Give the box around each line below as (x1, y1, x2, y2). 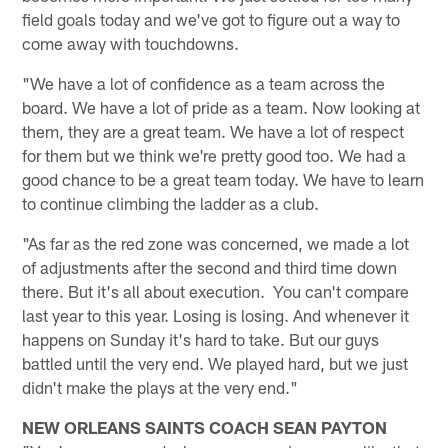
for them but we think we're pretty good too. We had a (22, 144, 407, 165)
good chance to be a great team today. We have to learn (22, 168, 425, 189)
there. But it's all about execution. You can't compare (22, 280, 410, 301)
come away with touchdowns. (22, 32, 240, 53)
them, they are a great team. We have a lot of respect (22, 120, 405, 141)
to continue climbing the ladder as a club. (22, 192, 320, 213)
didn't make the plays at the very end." (22, 376, 299, 397)
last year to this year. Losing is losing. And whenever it (22, 304, 410, 325)
